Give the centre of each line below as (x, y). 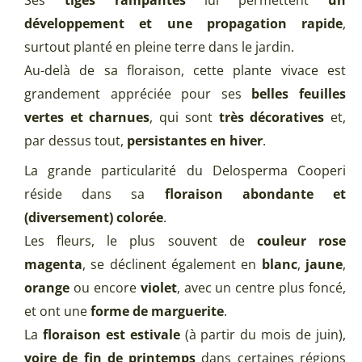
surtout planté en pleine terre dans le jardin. (159, 47)
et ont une (57, 311)
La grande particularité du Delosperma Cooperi (185, 171)
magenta (53, 265)
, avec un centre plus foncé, (261, 288)
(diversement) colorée (94, 218)
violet (158, 288)
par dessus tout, (76, 141)
